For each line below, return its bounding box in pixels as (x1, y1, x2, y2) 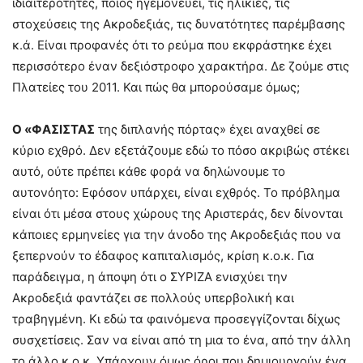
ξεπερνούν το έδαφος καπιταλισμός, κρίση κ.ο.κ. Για (12, 248, 314, 263)
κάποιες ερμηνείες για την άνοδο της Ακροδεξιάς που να (12, 227, 341, 242)
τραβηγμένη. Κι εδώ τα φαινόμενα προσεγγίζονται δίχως (12, 311, 340, 327)
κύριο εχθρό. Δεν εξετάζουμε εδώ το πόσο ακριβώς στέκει (12, 143, 349, 158)
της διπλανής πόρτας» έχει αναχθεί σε (95, 122, 320, 137)
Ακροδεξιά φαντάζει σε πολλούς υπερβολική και (12, 290, 294, 305)
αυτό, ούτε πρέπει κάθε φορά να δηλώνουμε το (12, 164, 285, 179)
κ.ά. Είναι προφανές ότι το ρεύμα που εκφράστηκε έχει (12, 37, 331, 53)
